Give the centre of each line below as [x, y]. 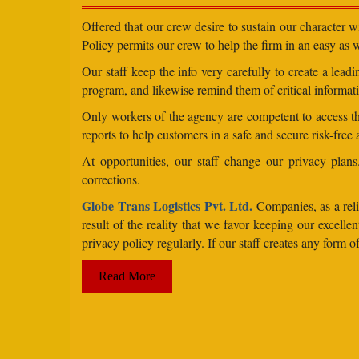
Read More [127, 276]
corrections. [111, 179]
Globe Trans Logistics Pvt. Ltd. [167, 205]
